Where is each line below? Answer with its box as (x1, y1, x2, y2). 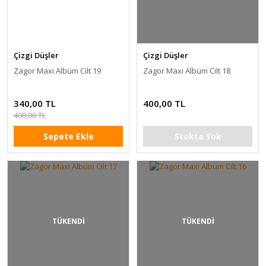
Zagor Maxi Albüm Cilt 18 (143, 65, 230, 76)
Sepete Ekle (43, 131, 94, 142)
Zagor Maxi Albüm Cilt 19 (14, 65, 101, 76)
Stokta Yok (174, 131, 221, 142)
